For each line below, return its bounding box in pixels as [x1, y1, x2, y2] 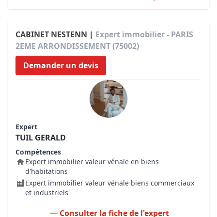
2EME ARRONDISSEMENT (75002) [15, 41, 139, 51]
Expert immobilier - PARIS [95, 29, 193, 40]
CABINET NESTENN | [15, 29, 95, 40]
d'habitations [25, 167, 68, 176]
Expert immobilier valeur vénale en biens [25, 157, 159, 166]
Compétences [15, 147, 61, 156]
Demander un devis [23, 60, 98, 71]
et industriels [25, 188, 68, 197]
